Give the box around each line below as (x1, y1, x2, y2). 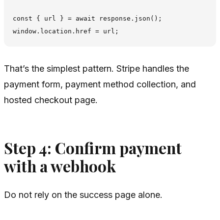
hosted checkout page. (4, 94, 98, 105)
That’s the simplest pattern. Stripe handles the (4, 63, 189, 74)
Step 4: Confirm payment (4, 137, 182, 158)
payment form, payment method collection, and (4, 79, 196, 89)
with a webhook (4, 155, 116, 176)
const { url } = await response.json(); (13, 15, 163, 23)
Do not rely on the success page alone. (4, 189, 163, 200)
